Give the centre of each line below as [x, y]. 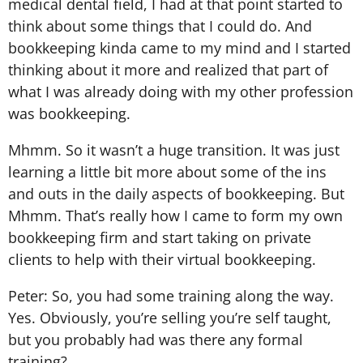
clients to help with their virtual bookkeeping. [162, 259]
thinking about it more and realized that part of [168, 69]
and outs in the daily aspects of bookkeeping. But [176, 193]
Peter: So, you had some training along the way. [171, 295]
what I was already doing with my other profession [181, 91]
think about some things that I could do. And [160, 26]
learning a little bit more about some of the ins [167, 171]
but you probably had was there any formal [156, 339]
